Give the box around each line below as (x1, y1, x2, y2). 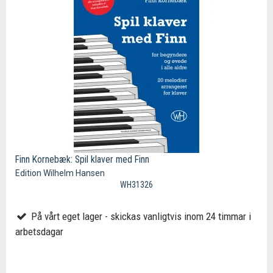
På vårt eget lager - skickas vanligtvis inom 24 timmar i (28, 210, 251, 222)
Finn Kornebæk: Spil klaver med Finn (15, 153, 149, 165)
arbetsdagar (15, 225, 63, 238)
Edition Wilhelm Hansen (15, 168, 105, 178)
